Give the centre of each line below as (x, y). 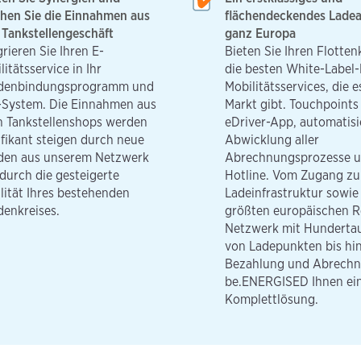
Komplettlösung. (272, 299)
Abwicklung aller (272, 139)
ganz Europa (260, 33)
